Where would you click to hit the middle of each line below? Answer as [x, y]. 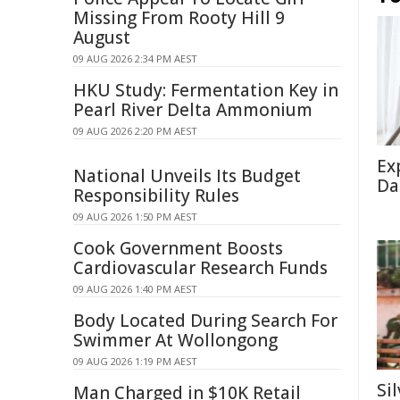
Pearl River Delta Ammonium [193, 110]
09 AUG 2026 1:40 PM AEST [135, 289]
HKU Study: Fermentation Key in [206, 90]
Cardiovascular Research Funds [200, 268]
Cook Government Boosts [178, 248]
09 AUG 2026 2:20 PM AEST [135, 131]
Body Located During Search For [205, 321]
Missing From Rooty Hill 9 [179, 18]
